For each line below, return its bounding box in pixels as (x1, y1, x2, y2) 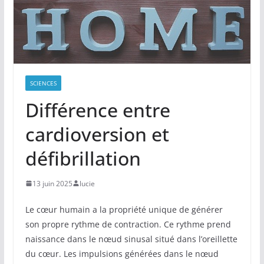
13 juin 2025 (32, 178, 72, 189)
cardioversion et (25, 121, 169, 147)
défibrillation (25, 145, 141, 171)
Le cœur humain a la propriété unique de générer (25, 203, 223, 215)
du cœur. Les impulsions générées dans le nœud (25, 247, 219, 259)
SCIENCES (29, 78, 57, 87)
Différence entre (25, 97, 170, 123)
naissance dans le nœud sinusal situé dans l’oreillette (25, 233, 237, 245)
